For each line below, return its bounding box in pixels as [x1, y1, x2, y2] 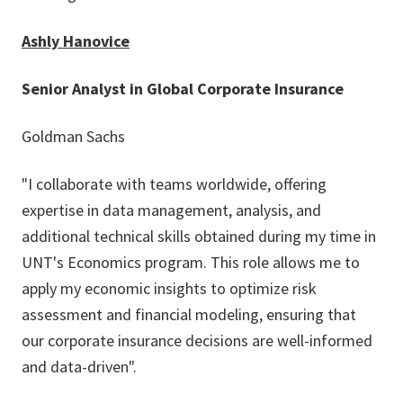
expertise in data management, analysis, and [22, 200, 321, 220]
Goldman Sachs [22, 126, 125, 147]
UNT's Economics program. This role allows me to [22, 252, 360, 273]
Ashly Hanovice [22, 31, 130, 51]
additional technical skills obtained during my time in [22, 226, 376, 246]
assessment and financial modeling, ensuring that [22, 304, 356, 325]
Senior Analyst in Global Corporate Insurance [22, 78, 344, 99]
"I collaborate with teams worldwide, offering [22, 174, 327, 194]
